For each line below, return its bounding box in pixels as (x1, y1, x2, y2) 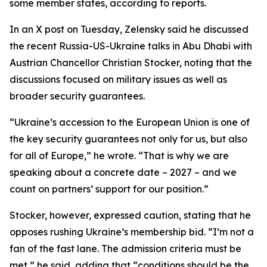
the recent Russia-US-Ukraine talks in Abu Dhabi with (10, 40, 252, 52)
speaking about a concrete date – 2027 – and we (10, 166, 237, 178)
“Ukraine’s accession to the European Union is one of (10, 116, 250, 128)
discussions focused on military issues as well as (10, 73, 227, 85)
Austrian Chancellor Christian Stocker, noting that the (10, 57, 252, 69)
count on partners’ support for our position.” (10, 183, 209, 195)
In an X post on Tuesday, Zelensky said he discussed (10, 23, 249, 35)
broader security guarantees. (10, 90, 145, 102)
